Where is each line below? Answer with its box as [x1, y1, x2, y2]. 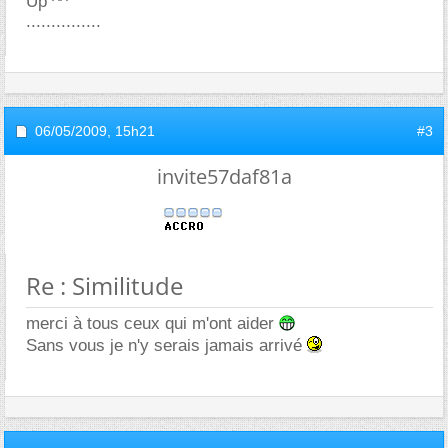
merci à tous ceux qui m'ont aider [26, 313, 279, 333]
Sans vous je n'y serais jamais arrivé [26, 335, 307, 355]
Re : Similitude [26, 268, 183, 302]
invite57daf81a [156, 162, 292, 190]
